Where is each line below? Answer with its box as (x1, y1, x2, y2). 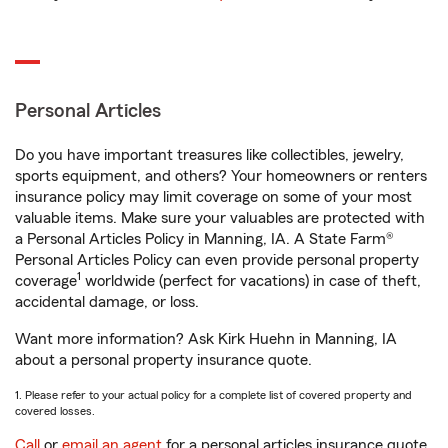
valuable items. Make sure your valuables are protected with (15, 210, 425, 226)
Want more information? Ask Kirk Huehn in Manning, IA (15, 331, 397, 347)
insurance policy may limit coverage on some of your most (15, 189, 412, 205)
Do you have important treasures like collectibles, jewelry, (15, 147, 404, 163)
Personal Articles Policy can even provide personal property (15, 252, 419, 268)
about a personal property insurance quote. (15, 352, 312, 368)
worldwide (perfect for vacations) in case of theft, (81, 273, 421, 289)
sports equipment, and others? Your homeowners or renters (15, 168, 427, 184)
